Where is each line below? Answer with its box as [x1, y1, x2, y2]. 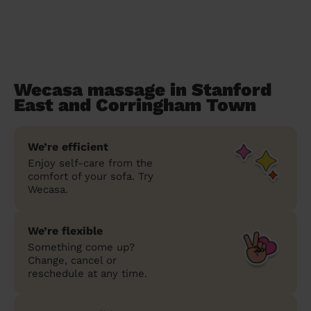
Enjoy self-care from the [28, 156, 153, 169]
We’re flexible [28, 224, 103, 237]
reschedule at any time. [28, 267, 147, 280]
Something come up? [28, 240, 135, 253]
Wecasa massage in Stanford [14, 78, 271, 100]
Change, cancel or [28, 253, 117, 267]
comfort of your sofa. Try [28, 169, 153, 183]
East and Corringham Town [14, 94, 256, 115]
